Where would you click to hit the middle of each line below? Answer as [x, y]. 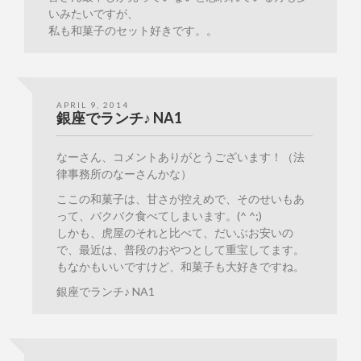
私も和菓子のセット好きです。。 [133, 31]
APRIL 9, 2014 [93, 105]
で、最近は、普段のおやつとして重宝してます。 [180, 250]
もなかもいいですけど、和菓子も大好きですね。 [180, 267]
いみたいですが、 [93, 14]
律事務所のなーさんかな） [124, 174]
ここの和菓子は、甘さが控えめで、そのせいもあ [180, 199]
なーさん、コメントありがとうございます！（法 [180, 157]
